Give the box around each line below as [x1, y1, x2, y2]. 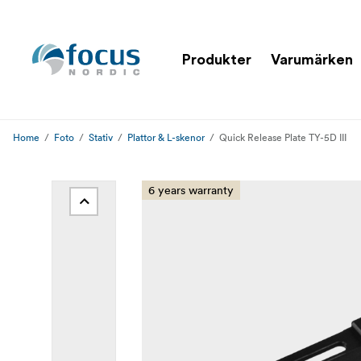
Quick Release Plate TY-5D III [219, 131, 346, 143]
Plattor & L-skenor [127, 131, 205, 143]
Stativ [89, 131, 113, 143]
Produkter [182, 52, 251, 67]
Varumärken [271, 52, 353, 67]
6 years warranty [148, 183, 234, 197]
